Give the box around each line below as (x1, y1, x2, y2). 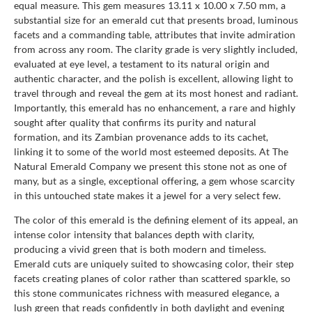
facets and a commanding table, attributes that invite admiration (14, 28, 295, 40)
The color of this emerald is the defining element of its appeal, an (14, 213, 298, 226)
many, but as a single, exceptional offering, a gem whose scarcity (14, 174, 295, 187)
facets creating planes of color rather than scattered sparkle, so (14, 272, 290, 284)
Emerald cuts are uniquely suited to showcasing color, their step (14, 257, 294, 270)
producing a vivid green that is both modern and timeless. (14, 242, 266, 255)
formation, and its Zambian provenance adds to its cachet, (14, 130, 268, 143)
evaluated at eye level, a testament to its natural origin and (14, 57, 270, 70)
